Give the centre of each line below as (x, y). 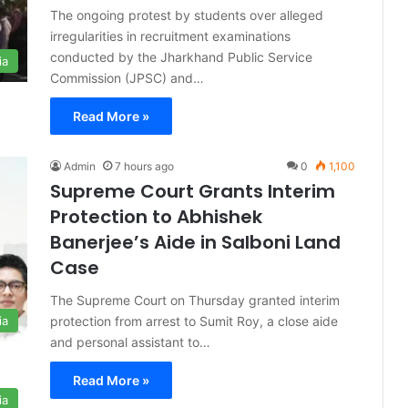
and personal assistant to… (130, 342)
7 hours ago (144, 166)
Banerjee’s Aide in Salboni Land (195, 242)
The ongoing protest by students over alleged (187, 15)
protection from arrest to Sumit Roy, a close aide (194, 321)
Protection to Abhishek (156, 217)
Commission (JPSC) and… (127, 78)
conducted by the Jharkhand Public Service (181, 57)
